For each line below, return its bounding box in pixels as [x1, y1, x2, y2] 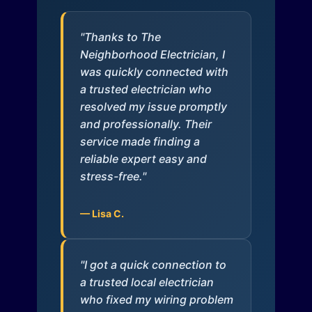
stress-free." [79, 169, 146, 184]
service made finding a [79, 134, 200, 149]
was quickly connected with [79, 65, 228, 79]
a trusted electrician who [79, 82, 212, 97]
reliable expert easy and [79, 152, 207, 166]
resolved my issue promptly [79, 100, 227, 114]
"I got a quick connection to [79, 258, 226, 272]
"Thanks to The [79, 30, 161, 45]
